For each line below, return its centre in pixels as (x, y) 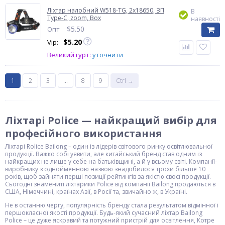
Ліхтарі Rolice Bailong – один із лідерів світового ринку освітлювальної (109, 146)
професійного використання (84, 133)
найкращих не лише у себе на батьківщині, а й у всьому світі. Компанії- (111, 161)
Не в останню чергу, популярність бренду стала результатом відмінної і (112, 205)
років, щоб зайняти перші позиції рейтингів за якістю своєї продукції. (108, 177)
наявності (205, 19)
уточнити (108, 55)
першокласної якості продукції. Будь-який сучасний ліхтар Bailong (104, 213)
